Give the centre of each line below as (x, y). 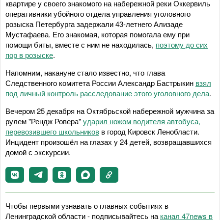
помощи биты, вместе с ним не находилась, (81, 44)
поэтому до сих (182, 44)
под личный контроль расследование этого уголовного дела (107, 93)
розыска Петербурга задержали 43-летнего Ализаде (94, 24)
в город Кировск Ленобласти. (149, 131)
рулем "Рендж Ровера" (44, 121)
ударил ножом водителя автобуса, (142, 121)
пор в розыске (29, 55)
